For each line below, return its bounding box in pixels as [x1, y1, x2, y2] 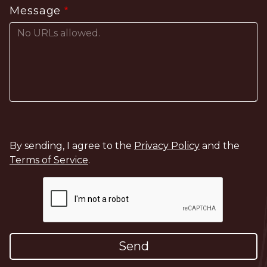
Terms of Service [10, 154, 88, 166]
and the [200, 139, 240, 151]
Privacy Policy [134, 139, 200, 151]
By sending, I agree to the [10, 139, 134, 151]
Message [10, 4, 61, 17]
